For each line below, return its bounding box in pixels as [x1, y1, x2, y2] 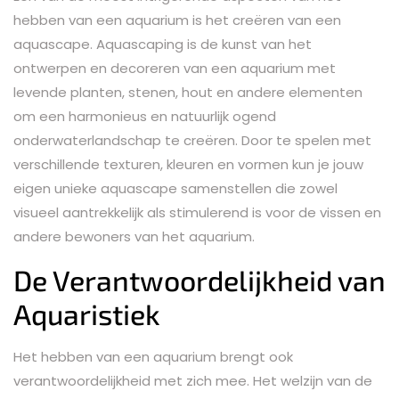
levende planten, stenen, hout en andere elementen [13, 82, 362, 102]
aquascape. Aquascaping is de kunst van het [13, 34, 312, 53]
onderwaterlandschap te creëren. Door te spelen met [13, 130, 371, 150]
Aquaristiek [13, 296, 160, 330]
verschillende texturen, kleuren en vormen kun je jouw [13, 154, 363, 174]
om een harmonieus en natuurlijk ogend [13, 106, 276, 126]
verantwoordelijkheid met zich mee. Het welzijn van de [13, 370, 372, 390]
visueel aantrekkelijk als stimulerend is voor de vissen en [13, 202, 381, 222]
